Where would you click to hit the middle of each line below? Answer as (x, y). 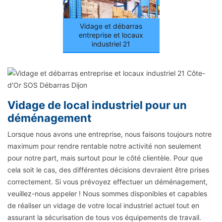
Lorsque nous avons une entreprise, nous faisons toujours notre (110, 134)
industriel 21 (111, 44)
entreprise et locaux (111, 35)
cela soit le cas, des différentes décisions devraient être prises (108, 170)
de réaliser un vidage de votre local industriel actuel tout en (103, 206)
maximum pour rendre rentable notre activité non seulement (104, 146)
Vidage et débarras (111, 26)
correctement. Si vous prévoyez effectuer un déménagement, (108, 182)
